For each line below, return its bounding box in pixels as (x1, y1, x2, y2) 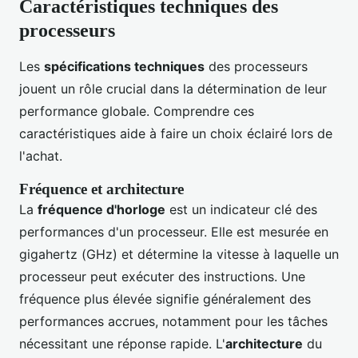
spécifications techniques (44, 58, 205, 75)
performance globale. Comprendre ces (19, 103, 254, 120)
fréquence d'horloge (38, 201, 165, 218)
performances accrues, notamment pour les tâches (19, 313, 328, 330)
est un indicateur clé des (165, 201, 317, 218)
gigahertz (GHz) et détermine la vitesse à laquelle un (19, 246, 339, 263)
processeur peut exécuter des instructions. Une (19, 268, 305, 285)
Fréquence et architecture (19, 181, 184, 198)
